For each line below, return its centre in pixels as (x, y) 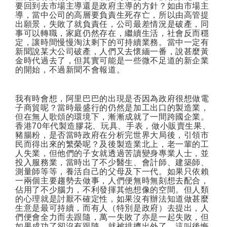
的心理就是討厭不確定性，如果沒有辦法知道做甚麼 (112, 199)
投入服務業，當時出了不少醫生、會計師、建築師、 (112, 162)
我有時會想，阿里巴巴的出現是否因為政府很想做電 (112, 98)
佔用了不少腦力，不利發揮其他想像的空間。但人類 (112, 190)
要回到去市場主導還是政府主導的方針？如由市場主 (112, 6)
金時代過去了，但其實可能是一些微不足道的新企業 (112, 60)
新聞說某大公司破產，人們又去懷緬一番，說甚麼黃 (112, 51)
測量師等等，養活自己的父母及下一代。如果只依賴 (112, 171)
